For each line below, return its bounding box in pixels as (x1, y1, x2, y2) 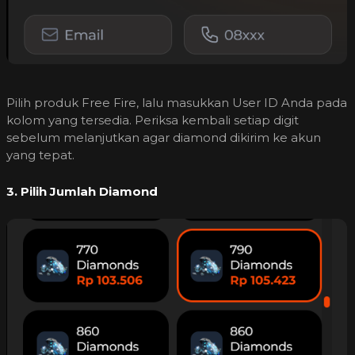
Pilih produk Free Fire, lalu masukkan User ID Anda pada (6, 95, 347, 111)
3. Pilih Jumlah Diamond (6, 184, 158, 200)
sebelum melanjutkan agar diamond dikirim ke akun (6, 130, 321, 146)
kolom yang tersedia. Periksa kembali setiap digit (6, 113, 299, 128)
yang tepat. (6, 147, 74, 163)
